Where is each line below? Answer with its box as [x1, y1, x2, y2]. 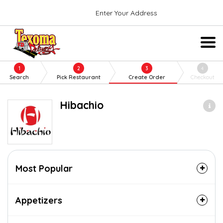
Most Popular [15, 163, 73, 174]
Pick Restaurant [56, 74, 101, 81]
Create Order [128, 74, 166, 81]
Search [9, 74, 29, 81]
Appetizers [15, 195, 62, 206]
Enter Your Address [96, 8, 157, 17]
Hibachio [60, 99, 104, 111]
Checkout [190, 74, 215, 81]
